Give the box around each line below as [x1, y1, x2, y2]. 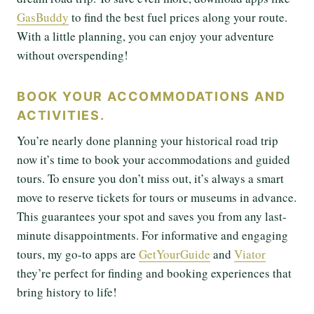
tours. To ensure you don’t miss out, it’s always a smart [17, 170, 284, 186]
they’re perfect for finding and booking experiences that [17, 264, 292, 281]
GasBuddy [17, 8, 69, 25]
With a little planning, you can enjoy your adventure [17, 27, 274, 44]
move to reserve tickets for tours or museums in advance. [17, 189, 296, 205]
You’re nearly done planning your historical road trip [17, 132, 278, 149]
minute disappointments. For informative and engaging [17, 226, 288, 243]
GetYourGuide [139, 245, 210, 262]
